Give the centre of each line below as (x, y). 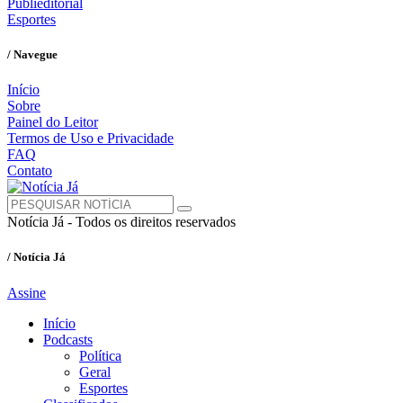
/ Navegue (32, 55)
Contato (30, 171)
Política (100, 355)
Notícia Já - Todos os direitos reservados (121, 222)
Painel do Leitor (53, 122)
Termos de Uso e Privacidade (90, 139)
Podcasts (68, 339)
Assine (27, 292)
